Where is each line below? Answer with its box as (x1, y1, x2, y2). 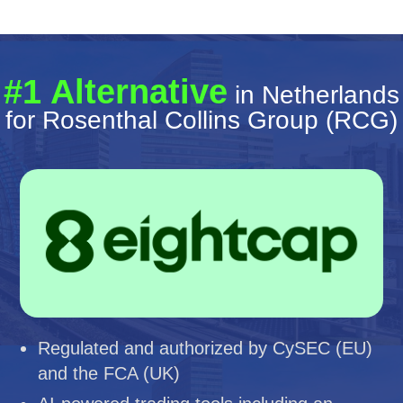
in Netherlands (228, 81, 399, 109)
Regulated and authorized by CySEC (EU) (38, 337, 373, 358)
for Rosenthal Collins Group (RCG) (5, 106, 398, 134)
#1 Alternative (4, 73, 228, 111)
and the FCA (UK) (38, 363, 181, 383)
